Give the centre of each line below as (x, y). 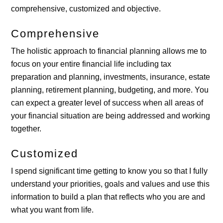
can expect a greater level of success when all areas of (107, 103)
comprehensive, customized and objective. (86, 8)
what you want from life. (53, 210)
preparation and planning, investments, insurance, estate (111, 77)
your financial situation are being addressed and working (111, 115)
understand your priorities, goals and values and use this (111, 184)
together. (26, 128)
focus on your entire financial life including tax (91, 64)
